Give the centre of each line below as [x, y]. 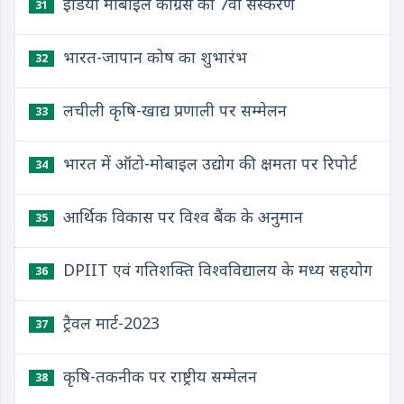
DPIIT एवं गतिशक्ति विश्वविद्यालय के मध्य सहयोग [216, 270]
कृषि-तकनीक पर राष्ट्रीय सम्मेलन [158, 376]
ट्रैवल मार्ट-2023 [109, 323]
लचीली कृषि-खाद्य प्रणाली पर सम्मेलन [173, 110]
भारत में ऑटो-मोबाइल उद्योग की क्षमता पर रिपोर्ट [208, 163]
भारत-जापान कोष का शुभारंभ [153, 57]
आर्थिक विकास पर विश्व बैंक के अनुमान [181, 216]
